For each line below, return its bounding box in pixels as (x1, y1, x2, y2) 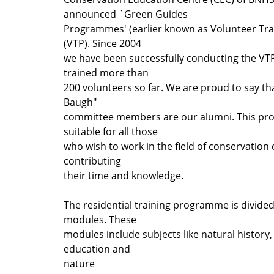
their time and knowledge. (64, 168, 183, 182)
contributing (64, 154, 121, 168)
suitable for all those (64, 124, 158, 138)
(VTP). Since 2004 (64, 36, 141, 50)
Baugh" (64, 95, 97, 109)
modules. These (64, 212, 136, 226)
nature (64, 256, 95, 270)
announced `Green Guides (64, 7, 188, 21)
